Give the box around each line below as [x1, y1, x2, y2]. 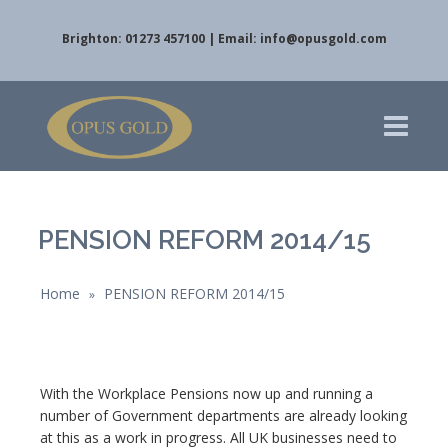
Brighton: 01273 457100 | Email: [61, 30, 260, 47]
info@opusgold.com [259, 30, 387, 47]
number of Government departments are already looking [40, 406, 407, 425]
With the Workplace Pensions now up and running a [40, 384, 373, 403]
